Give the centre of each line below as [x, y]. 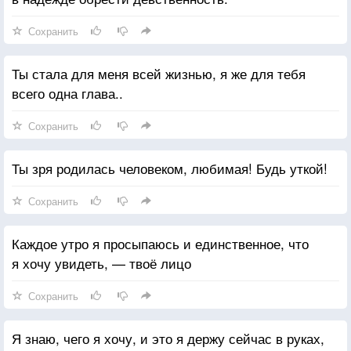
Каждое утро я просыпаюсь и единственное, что [160, 243]
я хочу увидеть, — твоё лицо [101, 262]
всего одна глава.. [67, 92]
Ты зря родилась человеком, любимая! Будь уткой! [170, 168]
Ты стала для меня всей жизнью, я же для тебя [159, 73]
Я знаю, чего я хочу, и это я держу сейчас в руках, [168, 338]
